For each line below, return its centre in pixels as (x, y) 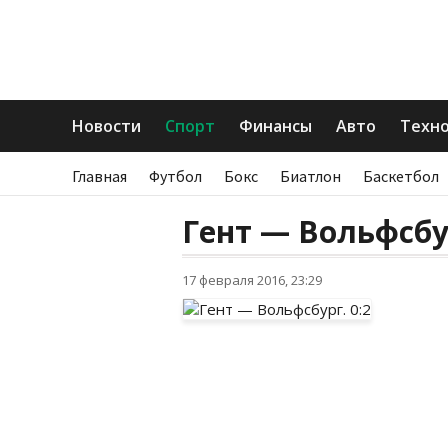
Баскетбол (401, 176)
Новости (106, 126)
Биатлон (310, 176)
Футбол (175, 176)
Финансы (275, 126)
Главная (99, 176)
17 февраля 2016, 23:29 (252, 280)
